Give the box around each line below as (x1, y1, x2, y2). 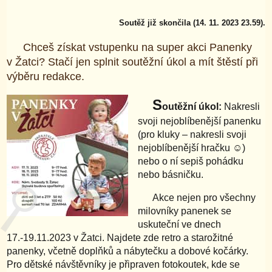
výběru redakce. (7, 70, 85, 83)
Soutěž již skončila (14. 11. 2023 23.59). (118, 18, 265, 28)
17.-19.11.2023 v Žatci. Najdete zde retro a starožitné (7, 232, 234, 243)
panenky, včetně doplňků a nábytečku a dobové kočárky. (7, 245, 249, 256)
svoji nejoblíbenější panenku (138, 115, 262, 126)
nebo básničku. (138, 169, 204, 180)
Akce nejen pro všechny (152, 192, 256, 203)
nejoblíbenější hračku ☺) (138, 142, 246, 153)
